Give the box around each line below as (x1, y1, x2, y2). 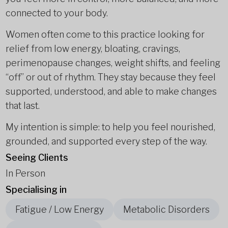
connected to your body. (5, 8, 108, 18)
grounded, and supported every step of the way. (5, 136, 207, 147)
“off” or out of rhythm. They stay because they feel (5, 72, 216, 82)
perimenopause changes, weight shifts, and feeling (5, 58, 220, 68)
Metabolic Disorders (123, 204, 210, 215)
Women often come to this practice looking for (5, 29, 205, 40)
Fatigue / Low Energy (15, 204, 104, 215)
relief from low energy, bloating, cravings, (5, 43, 180, 54)
